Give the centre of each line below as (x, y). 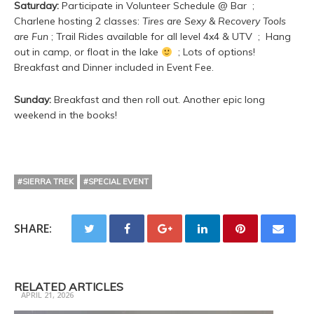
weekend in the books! (66, 115)
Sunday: (33, 100)
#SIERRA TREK (46, 182)
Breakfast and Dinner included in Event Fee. (114, 68)
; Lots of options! (215, 52)
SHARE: (33, 229)
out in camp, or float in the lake (88, 52)
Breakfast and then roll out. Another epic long (158, 100)
